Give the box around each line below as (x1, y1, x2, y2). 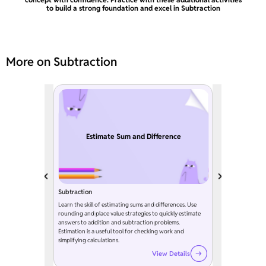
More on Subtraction (6, 54, 117, 70)
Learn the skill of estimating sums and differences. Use (58, 201, 197, 209)
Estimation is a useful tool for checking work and (58, 227, 184, 236)
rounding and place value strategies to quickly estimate (58, 210, 201, 218)
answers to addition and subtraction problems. (58, 218, 180, 227)
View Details (152, 249, 190, 258)
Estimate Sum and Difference (86, 131, 181, 141)
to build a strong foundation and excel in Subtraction (46, 4, 220, 13)
